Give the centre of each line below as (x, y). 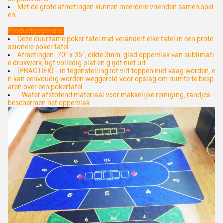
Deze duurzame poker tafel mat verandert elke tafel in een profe (115, 39)
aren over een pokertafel (45, 87)
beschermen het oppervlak (49, 103)
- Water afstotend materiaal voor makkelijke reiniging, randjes (114, 95)
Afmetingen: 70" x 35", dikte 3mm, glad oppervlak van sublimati (116, 55)
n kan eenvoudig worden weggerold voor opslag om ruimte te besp (111, 79)
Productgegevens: (36, 31)
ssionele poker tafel (38, 47)
